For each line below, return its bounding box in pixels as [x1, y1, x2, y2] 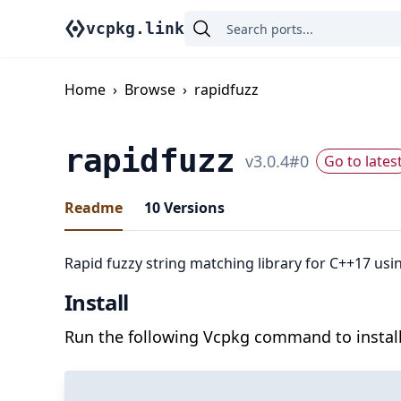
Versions [160, 198, 225, 218]
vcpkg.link [86, 19, 184, 38]
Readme [64, 198, 123, 218]
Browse [124, 80, 175, 99]
